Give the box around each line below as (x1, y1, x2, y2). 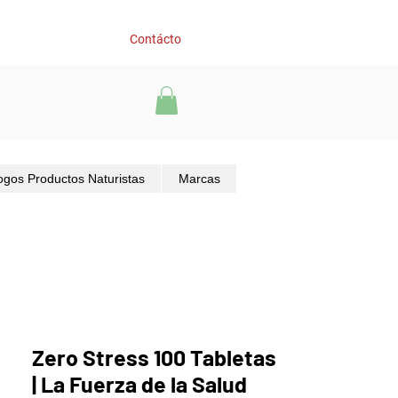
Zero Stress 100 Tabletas (32, 344, 276, 371)
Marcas (178, 171, 220, 187)
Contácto (130, 31, 181, 46)
